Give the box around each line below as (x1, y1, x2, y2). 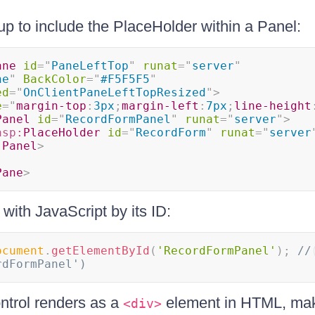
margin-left (121, 99, 199, 112)
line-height (233, 99, 311, 112)
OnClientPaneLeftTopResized (22, 86, 206, 99)
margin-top (15, 99, 86, 112)
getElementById (51, 244, 150, 257)
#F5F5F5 (100, 72, 150, 86)
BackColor (22, 72, 86, 86)
